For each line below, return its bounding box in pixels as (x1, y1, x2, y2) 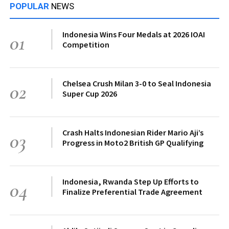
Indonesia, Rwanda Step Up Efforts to (62, 176, 199, 187)
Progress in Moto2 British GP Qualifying (62, 137, 203, 148)
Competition (62, 39, 109, 50)
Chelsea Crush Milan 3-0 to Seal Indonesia (62, 78, 211, 88)
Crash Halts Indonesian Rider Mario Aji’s (62, 127, 203, 138)
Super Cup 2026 (62, 88, 117, 99)
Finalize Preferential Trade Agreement (62, 186, 202, 197)
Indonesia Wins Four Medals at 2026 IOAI (62, 29, 205, 39)
